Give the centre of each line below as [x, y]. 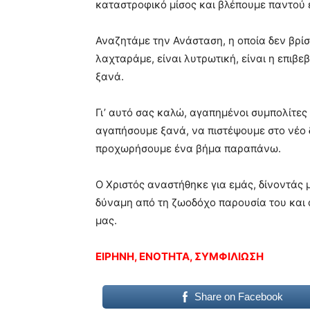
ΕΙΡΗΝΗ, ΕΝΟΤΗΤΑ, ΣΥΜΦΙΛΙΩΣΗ [180, 257]
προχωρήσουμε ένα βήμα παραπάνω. [188, 149]
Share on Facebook [238, 297]
